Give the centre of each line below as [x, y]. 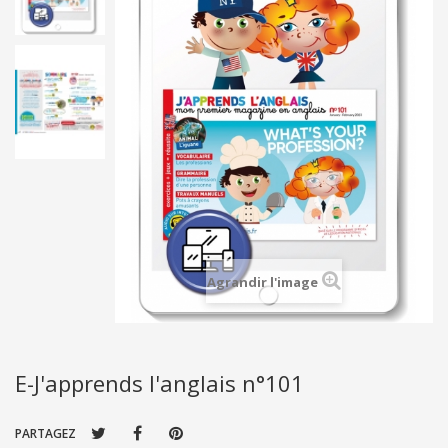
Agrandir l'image [262, 282]
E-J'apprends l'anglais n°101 [159, 383]
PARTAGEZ [45, 433]
